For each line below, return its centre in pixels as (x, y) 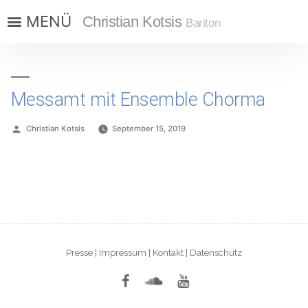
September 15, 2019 (149, 128)
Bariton (203, 22)
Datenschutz (216, 252)
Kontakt (168, 252)
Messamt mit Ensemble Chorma (138, 99)
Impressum (123, 252)
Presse (79, 252)
